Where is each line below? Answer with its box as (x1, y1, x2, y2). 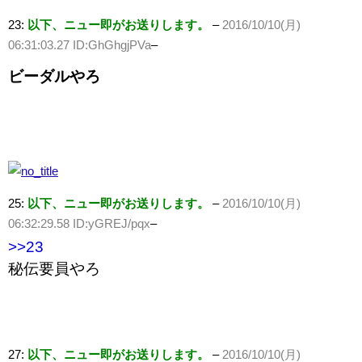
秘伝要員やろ (8, 260, 100, 278)
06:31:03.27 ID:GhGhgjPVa (8, 38, 151, 53)
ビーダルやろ (8, 68, 100, 86)
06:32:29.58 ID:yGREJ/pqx (8, 217, 150, 231)
